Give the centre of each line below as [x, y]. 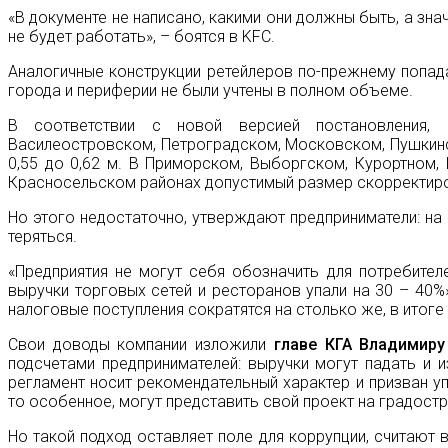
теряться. [42, 237]
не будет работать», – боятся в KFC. [141, 37]
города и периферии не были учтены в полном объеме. [210, 91]
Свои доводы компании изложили [137, 345]
